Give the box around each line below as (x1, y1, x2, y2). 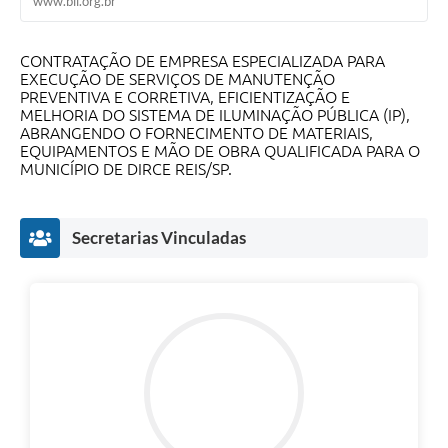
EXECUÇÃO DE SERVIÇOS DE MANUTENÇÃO (20, 70, 335, 89)
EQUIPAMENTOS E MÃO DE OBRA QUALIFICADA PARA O (20, 142, 420, 161)
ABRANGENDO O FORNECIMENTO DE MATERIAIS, (20, 124, 373, 143)
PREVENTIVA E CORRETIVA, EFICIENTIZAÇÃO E (20, 88, 350, 107)
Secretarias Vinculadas (72, 227, 246, 249)
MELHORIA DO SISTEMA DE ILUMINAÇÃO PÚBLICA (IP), (20, 106, 410, 125)
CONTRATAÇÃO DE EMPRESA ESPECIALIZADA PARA (20, 52, 385, 71)
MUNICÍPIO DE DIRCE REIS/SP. (20, 160, 232, 179)
